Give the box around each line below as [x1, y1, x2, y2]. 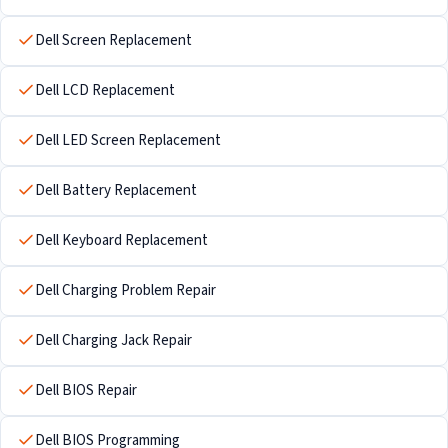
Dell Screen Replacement [35, 30, 192, 51]
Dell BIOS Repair [35, 380, 137, 401]
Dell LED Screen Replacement [35, 130, 221, 151]
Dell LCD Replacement [35, 80, 175, 101]
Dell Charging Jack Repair [35, 330, 192, 351]
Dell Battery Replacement [35, 180, 197, 201]
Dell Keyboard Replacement [35, 230, 208, 251]
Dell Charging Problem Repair [35, 280, 216, 301]
